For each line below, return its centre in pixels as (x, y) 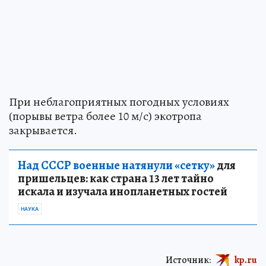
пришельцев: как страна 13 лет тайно (116, 179)
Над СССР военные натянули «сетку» (116, 166)
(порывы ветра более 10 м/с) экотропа (105, 116)
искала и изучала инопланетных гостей (123, 192)
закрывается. (43, 131)
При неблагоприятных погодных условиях (119, 102)
